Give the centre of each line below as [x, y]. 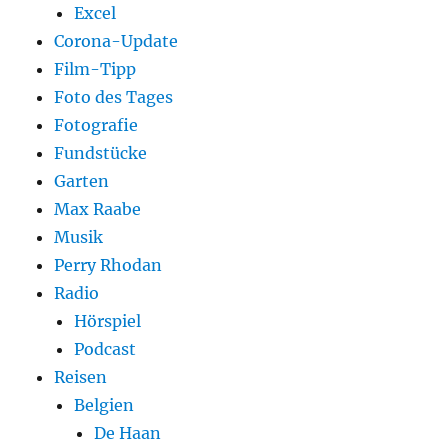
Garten [82, 181]
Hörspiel [108, 321]
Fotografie [96, 125]
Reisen [81, 377]
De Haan [128, 433]
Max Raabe [98, 209]
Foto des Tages [114, 97]
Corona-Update [116, 41]
